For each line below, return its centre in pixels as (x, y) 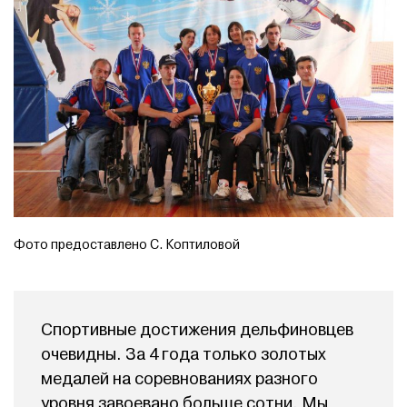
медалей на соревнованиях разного (179, 380)
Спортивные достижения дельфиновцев (197, 331)
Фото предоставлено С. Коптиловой (127, 245)
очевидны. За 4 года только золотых (184, 355)
